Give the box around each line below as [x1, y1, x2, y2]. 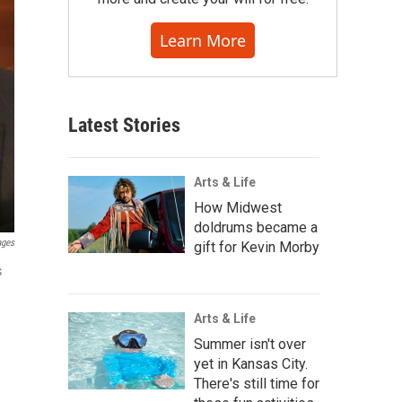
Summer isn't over [194, 336, 306, 353]
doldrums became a [194, 219, 318, 236]
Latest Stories [68, 114, 180, 136]
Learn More [160, 30, 246, 51]
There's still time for [194, 375, 319, 392]
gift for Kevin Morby [194, 239, 319, 256]
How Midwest [194, 199, 282, 216]
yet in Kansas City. [194, 355, 308, 372]
